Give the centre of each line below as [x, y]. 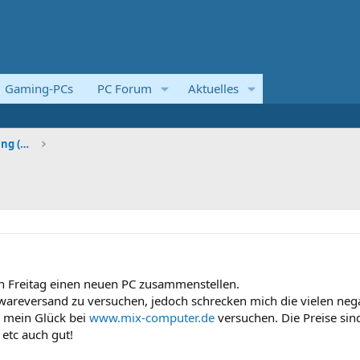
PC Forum [125, 88]
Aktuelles [213, 88]
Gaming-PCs [39, 88]
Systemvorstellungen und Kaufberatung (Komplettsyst [25, 144]
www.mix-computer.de [152, 317]
